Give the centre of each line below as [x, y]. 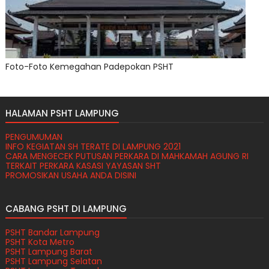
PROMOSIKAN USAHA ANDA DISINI [71, 175]
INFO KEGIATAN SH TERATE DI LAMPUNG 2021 [93, 146]
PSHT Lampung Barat [49, 251]
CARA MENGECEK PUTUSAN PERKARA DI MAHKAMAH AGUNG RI [127, 156]
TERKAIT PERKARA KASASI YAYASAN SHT [83, 165]
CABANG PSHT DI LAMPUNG [66, 208]
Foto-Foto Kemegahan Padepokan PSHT [89, 66]
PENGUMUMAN [34, 137]
